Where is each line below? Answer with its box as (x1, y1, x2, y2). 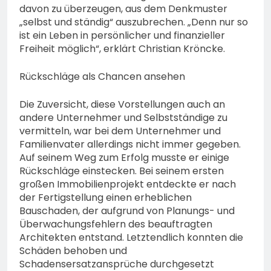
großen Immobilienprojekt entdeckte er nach (19, 177, 236, 192)
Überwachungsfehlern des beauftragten (19, 217, 212, 232)
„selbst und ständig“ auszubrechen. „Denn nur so (19, 15, 248, 30)
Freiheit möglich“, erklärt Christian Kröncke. (19, 42, 225, 56)
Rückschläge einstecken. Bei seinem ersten (19, 164, 224, 178)
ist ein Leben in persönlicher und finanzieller (19, 28, 225, 43)
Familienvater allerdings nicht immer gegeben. (19, 137, 241, 152)
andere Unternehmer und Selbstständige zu (19, 111, 227, 125)
